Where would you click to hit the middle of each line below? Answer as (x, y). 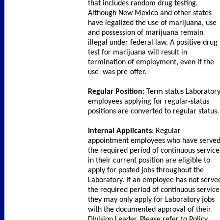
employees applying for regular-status (149, 102)
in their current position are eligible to (149, 161)
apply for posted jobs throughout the (146, 171)
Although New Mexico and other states (150, 14)
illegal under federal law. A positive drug (153, 43)
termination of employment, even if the (151, 63)
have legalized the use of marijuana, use (152, 23)
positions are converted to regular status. (153, 112)
